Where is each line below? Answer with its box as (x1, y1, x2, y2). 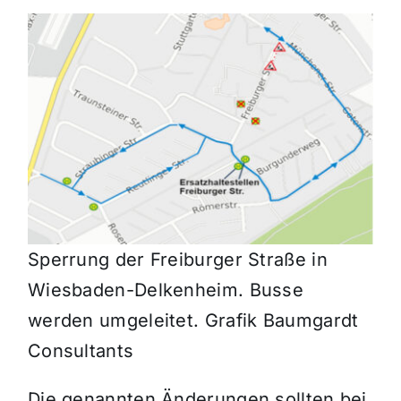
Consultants (27, 340, 134, 363)
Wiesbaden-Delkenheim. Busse (27, 279, 304, 302)
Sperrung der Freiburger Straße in (27, 249, 328, 271)
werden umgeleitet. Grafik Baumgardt (27, 310, 359, 332)
